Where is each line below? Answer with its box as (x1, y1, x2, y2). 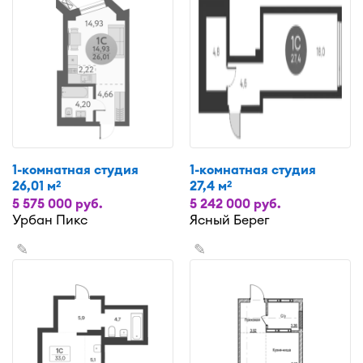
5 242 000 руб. (190, 194, 281, 211)
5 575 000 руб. (12, 194, 103, 211)
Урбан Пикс (12, 211, 88, 228)
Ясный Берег (190, 211, 270, 228)
